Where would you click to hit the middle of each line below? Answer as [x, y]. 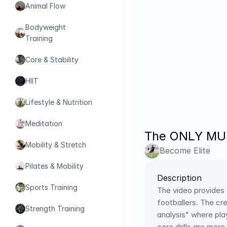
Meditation [44, 123]
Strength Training [55, 209]
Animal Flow [45, 6]
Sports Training [51, 187]
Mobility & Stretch [56, 145]
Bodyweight [46, 27]
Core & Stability [52, 60]
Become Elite [185, 151]
